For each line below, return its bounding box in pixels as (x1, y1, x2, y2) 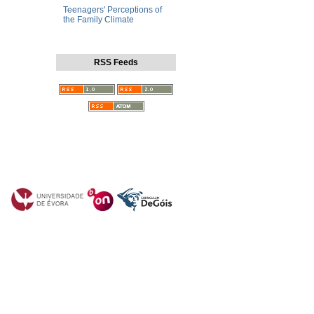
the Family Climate (63, 15, 134, 25)
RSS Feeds (94, 57, 138, 68)
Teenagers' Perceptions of (63, 5, 162, 15)
